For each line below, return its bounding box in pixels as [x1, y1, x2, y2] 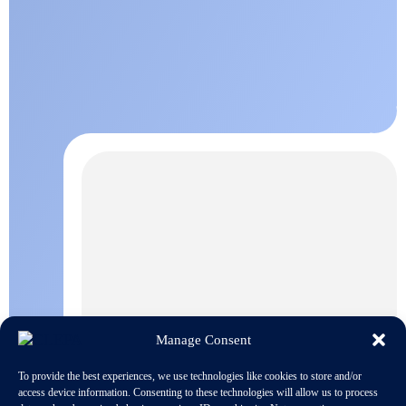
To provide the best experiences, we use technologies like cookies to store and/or [18, 370, 362, 382]
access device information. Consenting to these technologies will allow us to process [18, 386, 378, 399]
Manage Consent [155, 332, 251, 347]
